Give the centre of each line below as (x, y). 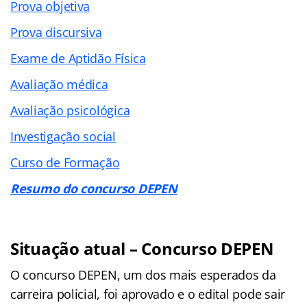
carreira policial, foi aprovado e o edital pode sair (148, 294)
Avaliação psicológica (70, 110)
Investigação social (63, 136)
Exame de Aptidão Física (78, 58)
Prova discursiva (56, 32)
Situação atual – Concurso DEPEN (142, 248)
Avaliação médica (59, 84)
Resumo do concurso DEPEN (94, 188)
